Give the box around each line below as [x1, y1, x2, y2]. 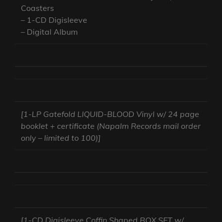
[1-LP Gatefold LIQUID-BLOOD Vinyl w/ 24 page [21, 109, 200, 119]
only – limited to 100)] [21, 133, 101, 143]
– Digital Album [21, 27, 78, 37]
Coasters [21, 3, 55, 13]
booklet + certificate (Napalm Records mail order [21, 121, 201, 131]
